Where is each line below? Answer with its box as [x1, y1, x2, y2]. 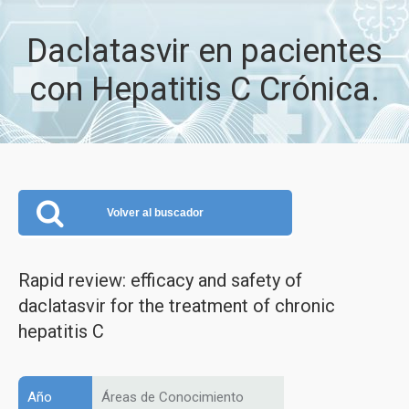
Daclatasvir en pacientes [26, 32, 383, 70]
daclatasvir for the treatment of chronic [18, 295, 335, 317]
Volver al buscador [107, 206, 204, 219]
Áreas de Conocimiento [101, 389, 244, 405]
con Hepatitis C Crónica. [29, 70, 380, 109]
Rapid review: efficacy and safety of [18, 269, 302, 291]
